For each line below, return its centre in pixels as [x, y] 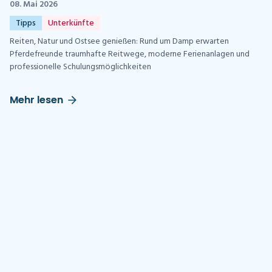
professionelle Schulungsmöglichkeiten [80, 67]
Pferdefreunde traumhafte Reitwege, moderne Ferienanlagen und [130, 55]
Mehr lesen [36, 100]
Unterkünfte [71, 24]
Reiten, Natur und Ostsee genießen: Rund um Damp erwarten [119, 42]
